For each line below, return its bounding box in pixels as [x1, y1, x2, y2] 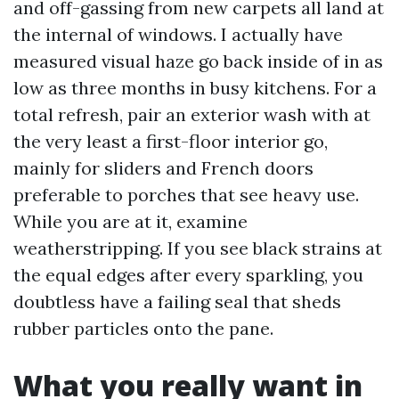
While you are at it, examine [13, 210, 248, 232]
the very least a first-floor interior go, [13, 130, 328, 152]
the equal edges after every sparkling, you [13, 264, 363, 286]
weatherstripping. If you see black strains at [13, 237, 382, 259]
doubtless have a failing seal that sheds [13, 290, 341, 313]
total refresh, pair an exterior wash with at [13, 103, 370, 126]
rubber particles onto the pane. [13, 317, 273, 339]
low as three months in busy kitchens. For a [13, 77, 377, 99]
